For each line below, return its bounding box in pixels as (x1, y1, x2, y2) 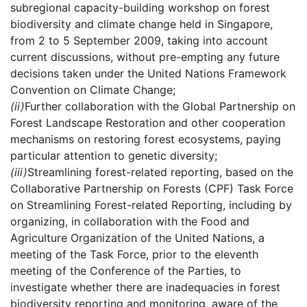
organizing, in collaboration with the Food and (10, 214, 249, 229)
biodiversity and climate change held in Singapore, (10, 17, 273, 32)
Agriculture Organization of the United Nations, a (10, 231, 265, 245)
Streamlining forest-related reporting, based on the (27, 165, 293, 180)
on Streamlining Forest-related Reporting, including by (10, 198, 292, 212)
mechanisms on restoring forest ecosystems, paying (10, 132, 281, 147)
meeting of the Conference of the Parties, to (10, 264, 241, 278)
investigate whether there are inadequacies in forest (10, 280, 280, 295)
